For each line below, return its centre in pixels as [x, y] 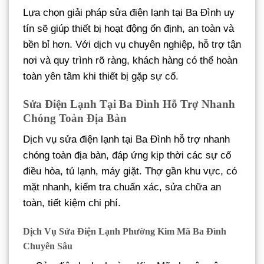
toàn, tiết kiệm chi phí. [72, 203]
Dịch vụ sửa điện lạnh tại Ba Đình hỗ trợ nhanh [126, 139]
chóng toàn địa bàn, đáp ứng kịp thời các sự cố [127, 155]
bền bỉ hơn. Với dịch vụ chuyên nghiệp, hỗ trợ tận [132, 44]
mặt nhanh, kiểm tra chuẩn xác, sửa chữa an [122, 187]
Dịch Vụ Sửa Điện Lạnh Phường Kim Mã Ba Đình [125, 231]
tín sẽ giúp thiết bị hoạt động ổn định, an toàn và [128, 28]
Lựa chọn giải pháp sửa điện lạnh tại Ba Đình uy [129, 12]
